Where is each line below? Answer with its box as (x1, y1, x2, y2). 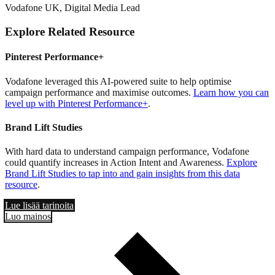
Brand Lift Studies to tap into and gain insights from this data (5, 168, 240, 179)
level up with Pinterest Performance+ (5, 98, 148, 109)
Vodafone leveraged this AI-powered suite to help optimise (5, 76, 231, 87)
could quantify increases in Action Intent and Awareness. (5, 157, 227, 168)
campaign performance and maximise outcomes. (5, 87, 193, 98)
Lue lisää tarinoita (5, 200, 74, 211)
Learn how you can (193, 87, 269, 98)
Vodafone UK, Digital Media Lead (5, 2, 140, 14)
